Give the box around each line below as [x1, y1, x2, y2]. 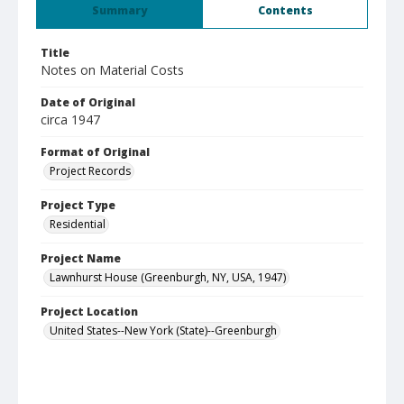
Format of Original [41, 144, 150, 160]
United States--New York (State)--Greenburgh [50, 323, 277, 338]
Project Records [50, 163, 131, 179]
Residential [50, 216, 106, 232]
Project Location [41, 304, 138, 319]
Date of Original [41, 95, 135, 110]
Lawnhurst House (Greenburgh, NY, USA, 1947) [50, 270, 286, 285]
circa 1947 [41, 111, 100, 128]
